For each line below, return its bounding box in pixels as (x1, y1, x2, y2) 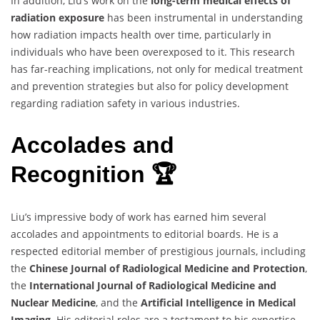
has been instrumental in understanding (104, 10, 303, 24)
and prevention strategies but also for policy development (11, 79, 289, 93)
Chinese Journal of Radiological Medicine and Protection (29, 261, 305, 275)
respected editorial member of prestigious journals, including (11, 244, 306, 258)
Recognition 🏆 (11, 161, 176, 188)
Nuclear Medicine (11, 295, 96, 309)
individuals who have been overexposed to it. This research (11, 44, 295, 59)
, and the (96, 295, 141, 309)
